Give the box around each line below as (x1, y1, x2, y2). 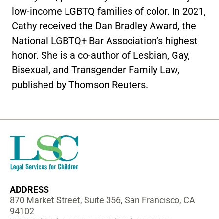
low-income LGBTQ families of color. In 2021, (12, 5, 206, 17)
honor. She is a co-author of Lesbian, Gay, (12, 49, 190, 61)
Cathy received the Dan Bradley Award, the (12, 20, 196, 32)
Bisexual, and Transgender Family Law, (12, 64, 179, 76)
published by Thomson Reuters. (12, 79, 148, 90)
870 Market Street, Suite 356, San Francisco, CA (10, 195, 195, 205)
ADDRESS (10, 184, 49, 195)
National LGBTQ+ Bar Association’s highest (12, 35, 197, 46)
